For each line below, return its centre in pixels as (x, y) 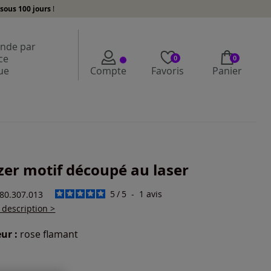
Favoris (168, 71)
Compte (108, 71)
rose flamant (49, 234)
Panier (227, 71)
